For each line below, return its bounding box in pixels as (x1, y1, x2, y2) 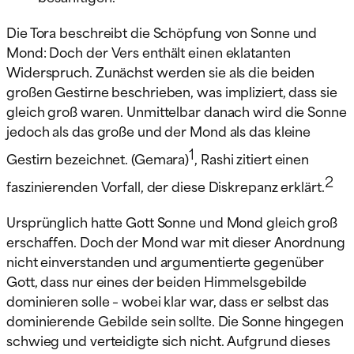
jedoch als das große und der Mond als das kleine (6, 119, 311, 141)
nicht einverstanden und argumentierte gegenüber (6, 250, 325, 272)
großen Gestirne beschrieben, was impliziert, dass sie (6, 80, 337, 101)
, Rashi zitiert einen (194, 147, 310, 168)
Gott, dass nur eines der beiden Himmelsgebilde (6, 270, 307, 292)
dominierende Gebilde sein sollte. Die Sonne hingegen (6, 310, 344, 331)
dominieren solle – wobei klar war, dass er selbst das (6, 290, 329, 311)
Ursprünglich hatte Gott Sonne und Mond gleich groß (6, 211, 337, 232)
